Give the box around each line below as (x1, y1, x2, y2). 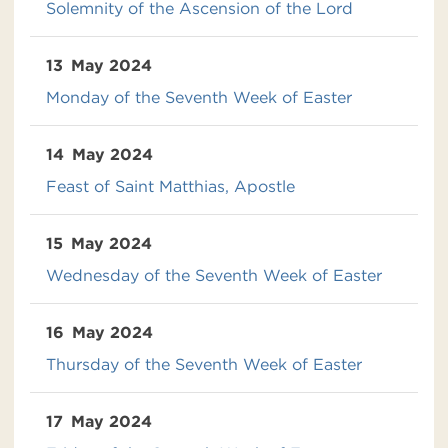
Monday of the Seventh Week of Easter (46, 87, 352, 107)
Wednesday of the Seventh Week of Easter (46, 265, 382, 285)
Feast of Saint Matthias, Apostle (46, 176, 295, 196)
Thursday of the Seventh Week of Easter (46, 354, 362, 374)
